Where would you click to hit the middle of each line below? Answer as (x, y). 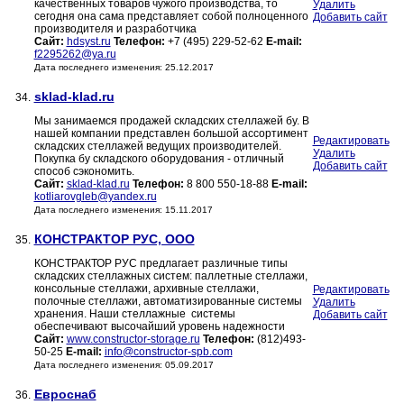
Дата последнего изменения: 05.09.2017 (124, 365)
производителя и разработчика (115, 29)
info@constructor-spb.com (168, 352)
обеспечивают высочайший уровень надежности (159, 327)
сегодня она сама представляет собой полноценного (171, 17)
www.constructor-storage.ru (133, 340)
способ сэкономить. (84, 172)
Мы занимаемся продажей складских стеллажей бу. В (171, 121)
